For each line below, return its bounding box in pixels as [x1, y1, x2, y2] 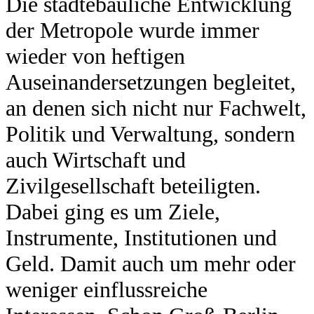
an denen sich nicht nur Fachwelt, [6, 95, 306, 121]
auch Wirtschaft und [6, 146, 186, 172]
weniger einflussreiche [6, 276, 207, 302]
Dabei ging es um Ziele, [6, 198, 220, 224]
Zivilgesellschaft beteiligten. [6, 172, 261, 198]
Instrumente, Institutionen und [6, 224, 277, 250]
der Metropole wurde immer [6, 17, 259, 43]
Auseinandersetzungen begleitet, [6, 69, 296, 95]
